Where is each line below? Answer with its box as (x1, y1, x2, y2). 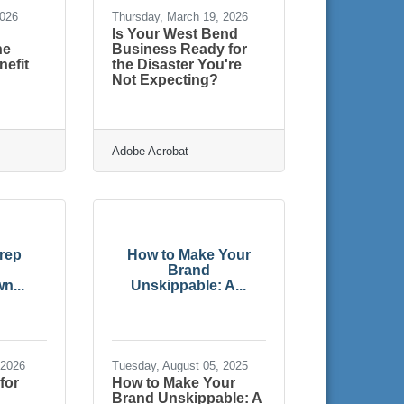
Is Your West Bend (111, 25, 238, 41)
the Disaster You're (111, 56, 242, 72)
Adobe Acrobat (111, 143, 188, 158)
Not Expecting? (111, 71, 218, 87)
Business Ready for (111, 41, 247, 57)
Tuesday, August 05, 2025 (111, 358, 248, 372)
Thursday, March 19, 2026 (111, 9, 248, 23)
